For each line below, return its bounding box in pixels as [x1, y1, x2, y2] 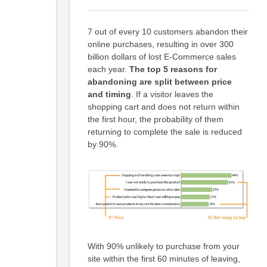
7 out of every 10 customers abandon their [87, 26, 248, 36]
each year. [87, 64, 129, 74]
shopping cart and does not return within [87, 101, 240, 111]
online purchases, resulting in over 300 [87, 39, 234, 49]
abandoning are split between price [87, 76, 232, 86]
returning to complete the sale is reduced [87, 126, 242, 136]
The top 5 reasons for [129, 64, 217, 74]
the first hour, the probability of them [87, 114, 223, 124]
